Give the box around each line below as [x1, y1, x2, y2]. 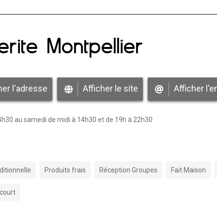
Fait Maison [171, 166, 206, 174]
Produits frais [45, 166, 86, 174]
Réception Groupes [99, 166, 157, 174]
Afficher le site [83, 83, 138, 93]
